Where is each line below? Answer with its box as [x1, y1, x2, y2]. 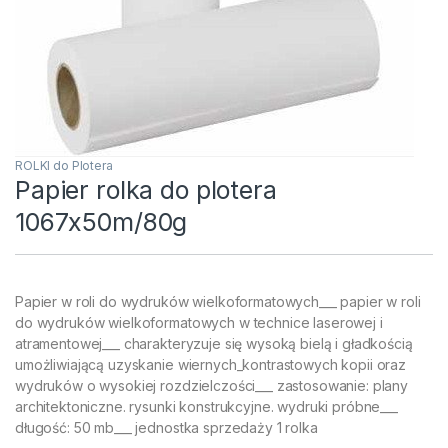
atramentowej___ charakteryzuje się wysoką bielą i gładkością [15, 334, 413, 352]
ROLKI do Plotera [15, 157, 113, 173]
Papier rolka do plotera [15, 174, 277, 205]
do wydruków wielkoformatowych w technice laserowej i [15, 313, 383, 331]
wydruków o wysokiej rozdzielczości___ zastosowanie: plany [15, 376, 409, 394]
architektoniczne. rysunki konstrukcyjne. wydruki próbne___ [15, 397, 398, 415]
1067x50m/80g [15, 206, 188, 237]
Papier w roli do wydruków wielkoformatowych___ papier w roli [15, 292, 421, 310]
